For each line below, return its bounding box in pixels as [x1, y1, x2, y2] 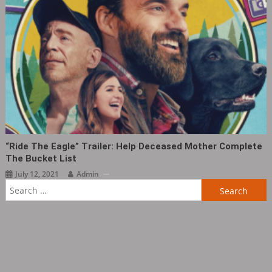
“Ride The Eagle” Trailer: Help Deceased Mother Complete [5, 141, 263, 152]
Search [200, 179, 229, 190]
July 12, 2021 [15, 169, 59, 180]
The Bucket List [5, 153, 77, 165]
